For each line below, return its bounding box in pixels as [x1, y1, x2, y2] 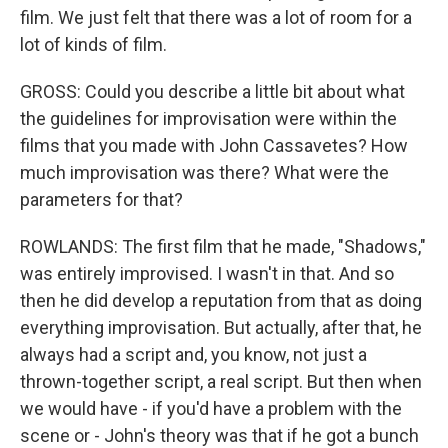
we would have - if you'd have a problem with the [20, 398, 402, 419]
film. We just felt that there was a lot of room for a [20, 7, 412, 28]
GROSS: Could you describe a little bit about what [20, 81, 405, 102]
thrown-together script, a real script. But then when [20, 371, 422, 392]
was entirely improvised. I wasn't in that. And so [20, 263, 394, 284]
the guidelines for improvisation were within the [20, 108, 397, 129]
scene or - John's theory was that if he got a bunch [20, 425, 419, 446]
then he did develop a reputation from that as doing [20, 290, 422, 311]
